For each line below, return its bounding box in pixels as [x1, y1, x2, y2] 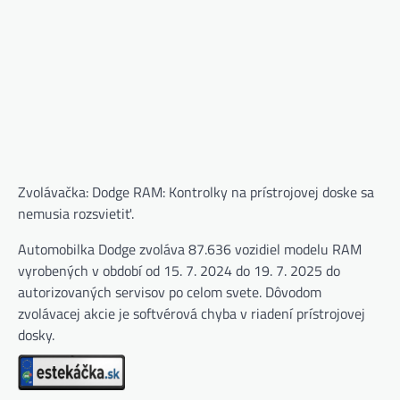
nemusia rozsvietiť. [18, 202, 134, 224]
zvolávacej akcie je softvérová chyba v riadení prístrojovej [18, 302, 365, 324]
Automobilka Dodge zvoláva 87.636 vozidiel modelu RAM [18, 237, 362, 260]
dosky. [18, 323, 54, 346]
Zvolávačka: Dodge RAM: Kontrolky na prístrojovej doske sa [18, 180, 374, 203]
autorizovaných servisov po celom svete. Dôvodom [18, 280, 321, 303]
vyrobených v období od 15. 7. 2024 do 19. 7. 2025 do [18, 259, 340, 281]
